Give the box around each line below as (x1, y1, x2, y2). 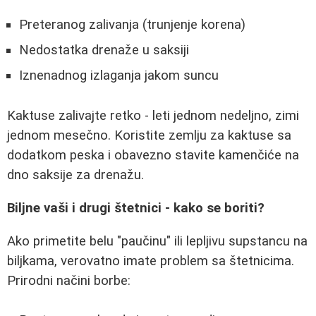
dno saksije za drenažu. (7, 167, 144, 183)
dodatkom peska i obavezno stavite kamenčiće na (7, 147, 299, 164)
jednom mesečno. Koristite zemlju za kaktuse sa (7, 128, 291, 144)
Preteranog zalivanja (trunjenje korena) (19, 16, 245, 32)
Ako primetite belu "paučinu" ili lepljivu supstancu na (7, 233, 308, 249)
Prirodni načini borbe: (7, 272, 130, 288)
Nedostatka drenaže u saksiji (19, 42, 189, 58)
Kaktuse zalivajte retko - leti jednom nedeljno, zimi (7, 108, 299, 124)
